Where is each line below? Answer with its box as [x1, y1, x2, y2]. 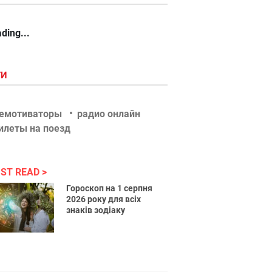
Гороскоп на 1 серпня [66, 183, 153, 193]
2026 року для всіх [66, 194, 141, 204]
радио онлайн [77, 108, 140, 120]
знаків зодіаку [66, 205, 126, 215]
